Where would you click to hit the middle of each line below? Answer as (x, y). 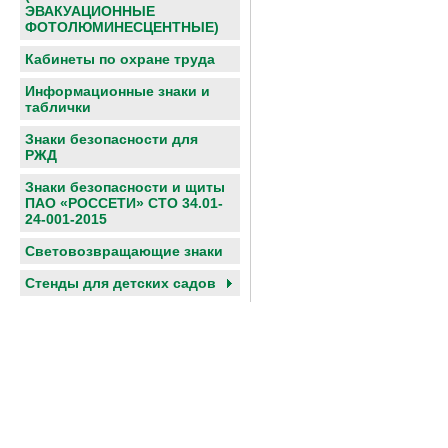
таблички (58, 107)
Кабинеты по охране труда (120, 59)
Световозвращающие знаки (124, 251)
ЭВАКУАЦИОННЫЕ (90, 11)
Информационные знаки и (117, 91)
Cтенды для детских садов (120, 283)
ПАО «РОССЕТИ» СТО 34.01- (124, 203)
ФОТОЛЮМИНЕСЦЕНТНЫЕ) (122, 27)
